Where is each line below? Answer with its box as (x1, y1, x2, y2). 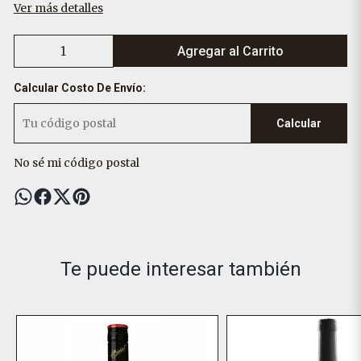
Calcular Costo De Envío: (13, 81, 146, 94)
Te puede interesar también (60, 258, 301, 280)
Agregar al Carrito (177, 43, 284, 59)
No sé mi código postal (13, 156, 139, 170)
